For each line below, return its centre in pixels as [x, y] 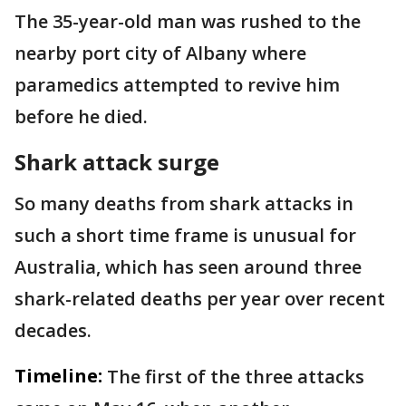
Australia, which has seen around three [188, 267]
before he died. [83, 117]
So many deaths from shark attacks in [184, 204]
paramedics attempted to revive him [177, 85]
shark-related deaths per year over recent [200, 299]
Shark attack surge [117, 162]
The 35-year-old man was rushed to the [188, 22]
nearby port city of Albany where [160, 53]
